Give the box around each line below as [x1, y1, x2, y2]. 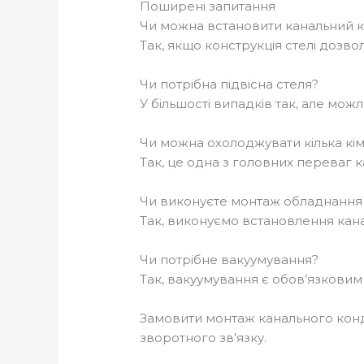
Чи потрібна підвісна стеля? [140, 76, 319, 92]
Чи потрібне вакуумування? [140, 251, 319, 267]
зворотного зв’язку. [140, 329, 267, 345]
